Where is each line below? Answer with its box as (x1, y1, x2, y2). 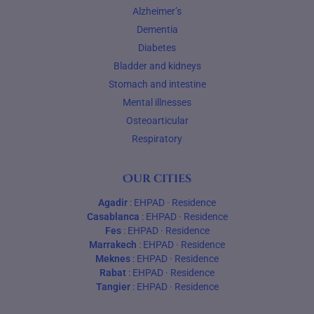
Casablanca (86, 211, 139, 223)
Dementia (136, 24, 178, 36)
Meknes (95, 253, 130, 265)
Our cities (123, 171, 191, 187)
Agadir (98, 197, 128, 209)
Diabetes (138, 42, 176, 54)
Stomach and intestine (108, 78, 206, 90)
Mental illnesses (123, 97, 191, 109)
